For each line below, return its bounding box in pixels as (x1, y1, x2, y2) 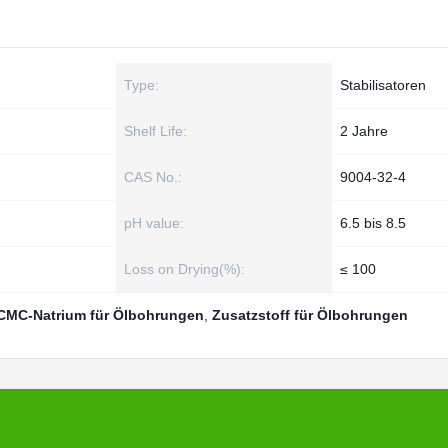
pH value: (124, 215, 184, 231)
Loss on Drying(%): (124, 261, 245, 277)
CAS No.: (124, 169, 182, 185)
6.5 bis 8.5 (340, 215, 406, 231)
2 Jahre (340, 123, 388, 139)
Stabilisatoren (340, 77, 426, 93)
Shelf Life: (124, 123, 187, 139)
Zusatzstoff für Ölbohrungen (212, 307, 408, 323)
